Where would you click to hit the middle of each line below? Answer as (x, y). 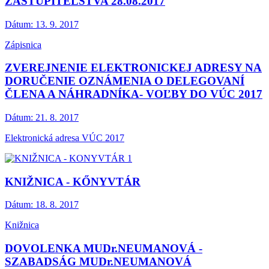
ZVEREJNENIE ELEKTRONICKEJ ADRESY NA (133, 68)
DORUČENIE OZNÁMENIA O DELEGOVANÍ (125, 81)
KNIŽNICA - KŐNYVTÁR (73, 181)
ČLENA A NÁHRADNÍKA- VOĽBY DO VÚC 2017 (134, 94)
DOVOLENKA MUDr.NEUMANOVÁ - (104, 249)
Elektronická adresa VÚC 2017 (65, 138)
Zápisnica (23, 44)
